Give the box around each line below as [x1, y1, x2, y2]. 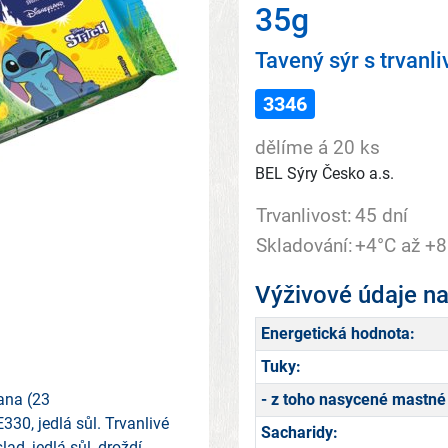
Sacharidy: [260, 423, 338, 443]
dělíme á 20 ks [255, 136, 380, 160]
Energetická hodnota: [260, 324, 415, 344]
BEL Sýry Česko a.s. [255, 164, 394, 184]
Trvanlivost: [256, 204, 352, 228]
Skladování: [256, 234, 353, 258]
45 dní [355, 204, 408, 228]
